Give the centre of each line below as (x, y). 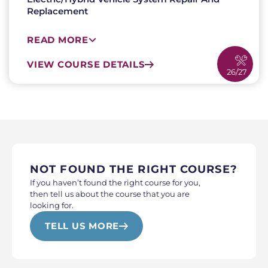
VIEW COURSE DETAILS (86, 64)
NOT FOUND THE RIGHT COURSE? (134, 169)
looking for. (52, 205)
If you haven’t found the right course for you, (115, 182)
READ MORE (58, 40)
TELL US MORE (82, 226)
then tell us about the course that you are (110, 194)
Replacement (57, 11)
